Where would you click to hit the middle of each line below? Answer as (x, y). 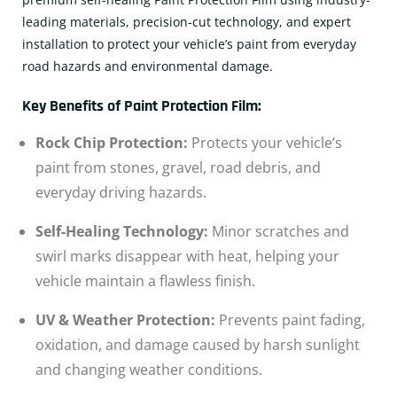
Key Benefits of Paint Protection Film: (142, 106)
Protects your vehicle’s (265, 143)
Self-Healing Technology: (122, 231)
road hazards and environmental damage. (148, 66)
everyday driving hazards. (121, 192)
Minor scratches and (279, 231)
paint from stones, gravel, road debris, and (178, 167)
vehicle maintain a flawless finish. (145, 281)
